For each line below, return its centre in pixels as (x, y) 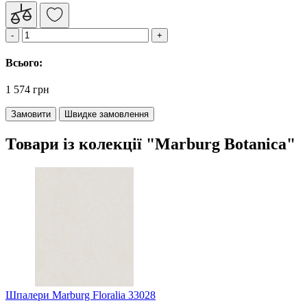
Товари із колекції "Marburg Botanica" (150, 144)
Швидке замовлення (107, 114)
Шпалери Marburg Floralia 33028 (81, 295)
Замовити (31, 114)
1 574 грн (27, 90)
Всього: (24, 62)
